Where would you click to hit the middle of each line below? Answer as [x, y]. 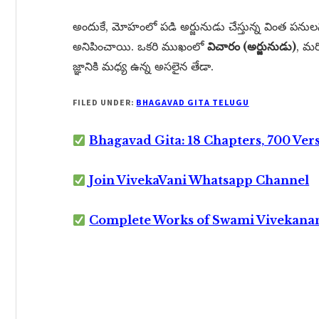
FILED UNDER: [105, 102]
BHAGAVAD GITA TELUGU [193, 102]
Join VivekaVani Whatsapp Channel [199, 180]
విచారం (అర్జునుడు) [252, 46]
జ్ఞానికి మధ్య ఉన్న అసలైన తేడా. [143, 66]
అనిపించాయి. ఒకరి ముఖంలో [140, 46]
